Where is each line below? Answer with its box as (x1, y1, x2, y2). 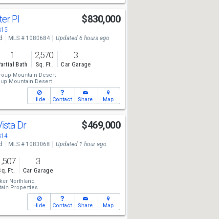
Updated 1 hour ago (55, 141, 107, 148)
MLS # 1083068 (8, 141, 50, 148)
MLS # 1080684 (8, 35, 50, 42)
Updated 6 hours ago (55, 35, 109, 42)
